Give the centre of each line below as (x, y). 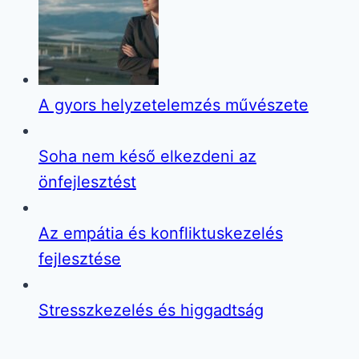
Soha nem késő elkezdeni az (147, 156)
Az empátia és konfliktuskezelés (161, 233)
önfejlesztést (87, 182)
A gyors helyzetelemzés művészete (173, 105)
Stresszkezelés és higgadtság (151, 310)
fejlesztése (80, 258)
